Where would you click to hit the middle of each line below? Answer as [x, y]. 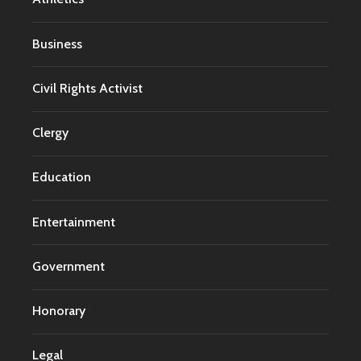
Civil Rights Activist [87, 88]
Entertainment [74, 222]
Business [57, 44]
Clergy [50, 133]
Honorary [59, 311]
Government [68, 266]
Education [62, 177]
